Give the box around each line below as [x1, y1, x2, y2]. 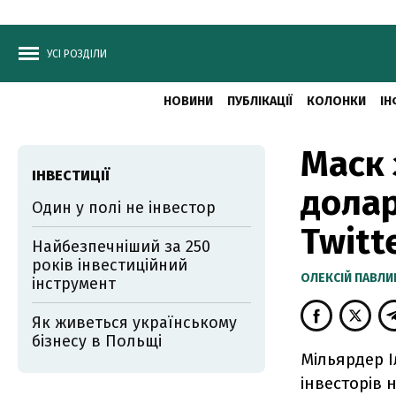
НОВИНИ [163, 94, 213, 109]
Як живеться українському [32, 313, 237, 332]
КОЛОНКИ [306, 94, 366, 109]
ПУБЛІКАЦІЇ [226, 94, 293, 109]
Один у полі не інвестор [32, 198, 216, 217]
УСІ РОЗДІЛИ [47, 48, 107, 60]
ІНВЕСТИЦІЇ [32, 167, 110, 184]
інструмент [32, 274, 116, 293]
